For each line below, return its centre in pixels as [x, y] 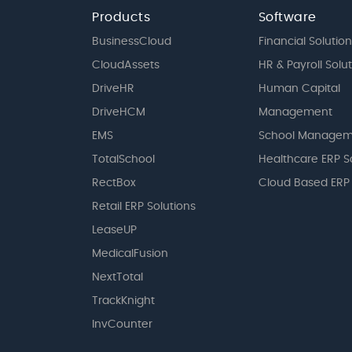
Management [295, 112]
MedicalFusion [130, 253]
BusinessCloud [132, 41]
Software [287, 17]
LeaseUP [114, 230]
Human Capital [299, 88]
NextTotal [117, 277]
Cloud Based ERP [304, 183]
